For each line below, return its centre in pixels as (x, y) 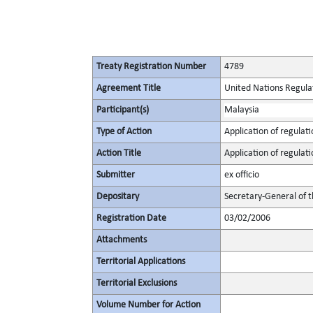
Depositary (118, 197)
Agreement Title (129, 88)
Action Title (119, 153)
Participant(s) (123, 110)
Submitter (116, 175)
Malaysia (242, 110)
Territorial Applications (141, 262)
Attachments (122, 240)
